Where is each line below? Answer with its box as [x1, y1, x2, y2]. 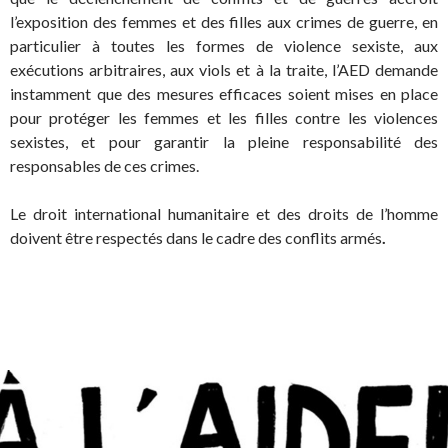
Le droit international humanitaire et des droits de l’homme [10, 204, 438, 224]
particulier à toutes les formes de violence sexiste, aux [10, 36, 438, 56]
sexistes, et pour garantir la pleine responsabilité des [10, 132, 438, 152]
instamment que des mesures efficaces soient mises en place [10, 84, 438, 104]
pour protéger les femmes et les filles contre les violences [10, 108, 438, 128]
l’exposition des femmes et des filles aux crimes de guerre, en [10, 12, 438, 32]
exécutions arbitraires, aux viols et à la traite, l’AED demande [10, 60, 438, 80]
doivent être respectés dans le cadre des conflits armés [10, 228, 382, 248]
